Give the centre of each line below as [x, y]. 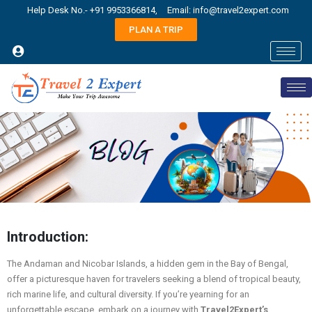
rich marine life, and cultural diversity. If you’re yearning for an [128, 295]
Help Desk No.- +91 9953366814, [92, 10]
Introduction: [48, 237]
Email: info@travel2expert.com [228, 10]
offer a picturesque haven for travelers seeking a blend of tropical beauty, [154, 279]
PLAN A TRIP [156, 30]
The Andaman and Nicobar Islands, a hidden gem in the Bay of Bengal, [148, 264]
